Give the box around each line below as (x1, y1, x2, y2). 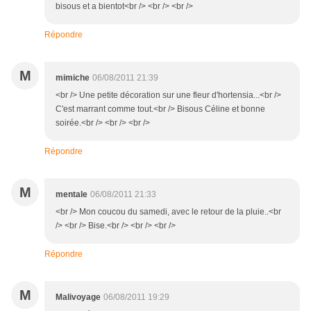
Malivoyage (56, 292, 101, 303)
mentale (56, 190, 87, 200)
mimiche (56, 73, 90, 83)
